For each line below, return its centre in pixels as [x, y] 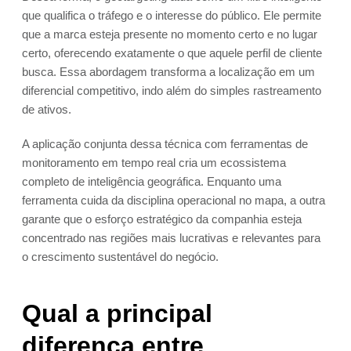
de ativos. [47, 110]
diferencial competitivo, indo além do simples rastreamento [172, 91]
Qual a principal [117, 314]
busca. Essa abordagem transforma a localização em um [168, 72]
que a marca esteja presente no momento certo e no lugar [170, 34]
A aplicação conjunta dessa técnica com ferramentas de [165, 144]
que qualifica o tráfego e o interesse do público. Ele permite [172, 16]
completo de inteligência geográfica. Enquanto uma [152, 182]
